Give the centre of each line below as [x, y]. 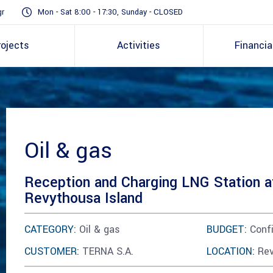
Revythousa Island [83, 199]
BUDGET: [226, 230]
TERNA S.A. [106, 252]
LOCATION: [230, 252]
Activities [139, 45]
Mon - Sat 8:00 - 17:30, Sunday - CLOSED [110, 12]
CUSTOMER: [51, 252]
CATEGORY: [50, 230]
